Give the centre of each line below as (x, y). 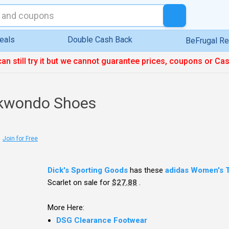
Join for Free (20, 138)
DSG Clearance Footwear (102, 221)
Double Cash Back (100, 40)
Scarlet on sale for (80, 183)
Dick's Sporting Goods (88, 170)
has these (147, 170)
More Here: (66, 208)
